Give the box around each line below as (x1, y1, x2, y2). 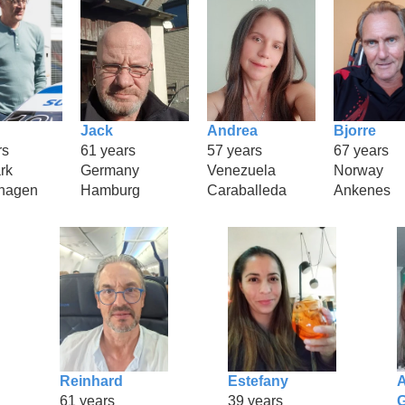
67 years (334, 142, 389, 158)
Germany (80, 162, 139, 178)
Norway (334, 162, 383, 178)
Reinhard (59, 372, 123, 389)
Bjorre (334, 122, 376, 138)
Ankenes (334, 182, 391, 198)
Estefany (228, 372, 289, 389)
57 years (207, 142, 262, 158)
